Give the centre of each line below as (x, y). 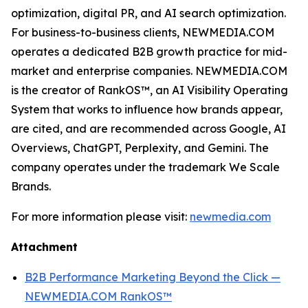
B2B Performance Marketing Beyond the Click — (153, 277)
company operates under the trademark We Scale (145, 167)
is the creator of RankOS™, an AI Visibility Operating (150, 90)
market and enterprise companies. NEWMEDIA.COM (149, 70)
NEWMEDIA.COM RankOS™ (98, 296)
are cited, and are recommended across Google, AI (148, 128)
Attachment (44, 246)
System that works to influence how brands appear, (147, 109)
